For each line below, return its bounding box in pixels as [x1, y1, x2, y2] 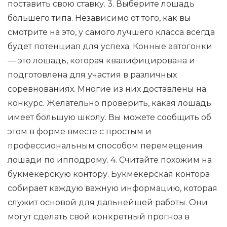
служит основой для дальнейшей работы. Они [8, 198, 208, 207]
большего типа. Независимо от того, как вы [8, 13, 191, 23]
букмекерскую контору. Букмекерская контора [8, 169, 210, 179]
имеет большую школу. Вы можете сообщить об [8, 112, 211, 122]
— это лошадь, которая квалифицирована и [8, 56, 195, 65]
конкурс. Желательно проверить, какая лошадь [8, 98, 211, 108]
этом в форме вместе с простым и [8, 127, 152, 136]
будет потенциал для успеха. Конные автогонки [8, 42, 212, 51]
